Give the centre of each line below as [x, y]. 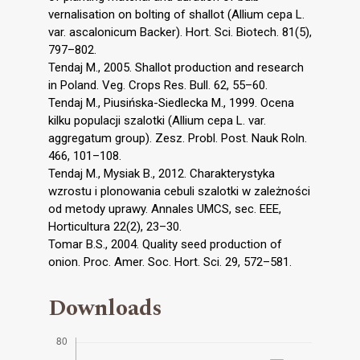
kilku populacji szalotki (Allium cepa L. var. [157, 121]
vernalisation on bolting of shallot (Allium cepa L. [176, 15]
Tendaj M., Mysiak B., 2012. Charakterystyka [162, 174]
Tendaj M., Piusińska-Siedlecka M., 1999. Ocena [171, 103]
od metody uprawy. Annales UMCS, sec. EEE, [165, 209]
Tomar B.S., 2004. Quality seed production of [165, 245]
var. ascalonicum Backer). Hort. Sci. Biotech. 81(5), [180, 33]
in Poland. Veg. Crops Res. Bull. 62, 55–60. [158, 86]
